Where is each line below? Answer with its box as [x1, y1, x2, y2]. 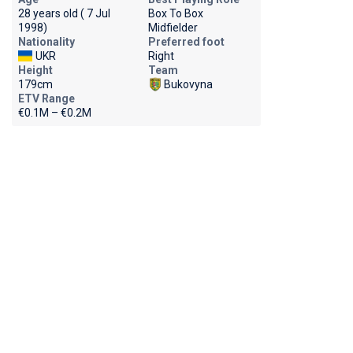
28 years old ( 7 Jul [17, 7, 110, 20]
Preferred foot [147, 35, 225, 48]
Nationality [17, 35, 75, 48]
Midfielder [147, 21, 198, 34]
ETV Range [17, 92, 75, 105]
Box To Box [147, 7, 203, 20]
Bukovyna [163, 78, 213, 91]
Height [17, 64, 53, 76]
